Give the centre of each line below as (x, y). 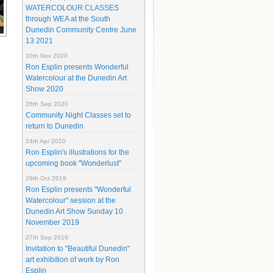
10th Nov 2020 (47, 56)
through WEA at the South (68, 19)
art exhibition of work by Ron (73, 260)
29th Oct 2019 (46, 178)
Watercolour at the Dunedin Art (76, 78)
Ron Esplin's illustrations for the (77, 152)
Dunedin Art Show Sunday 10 (74, 211)
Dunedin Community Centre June (81, 30)
